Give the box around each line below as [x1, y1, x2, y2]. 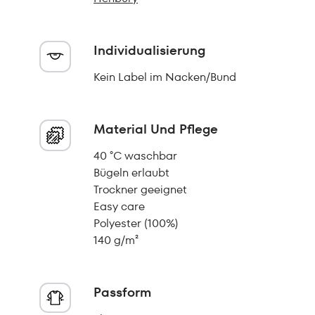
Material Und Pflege [94, 120, 218, 138]
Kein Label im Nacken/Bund [94, 69, 236, 85]
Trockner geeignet [94, 181, 187, 198]
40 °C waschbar [94, 148, 177, 164]
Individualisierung [94, 41, 205, 59]
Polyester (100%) [94, 215, 178, 231]
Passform [94, 283, 151, 301]
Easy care [94, 198, 145, 214]
